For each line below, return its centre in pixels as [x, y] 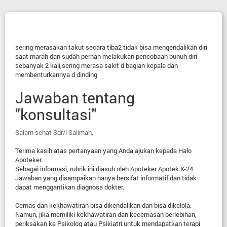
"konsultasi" [56, 114]
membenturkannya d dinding [56, 74]
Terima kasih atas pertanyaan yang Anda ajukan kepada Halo [103, 150]
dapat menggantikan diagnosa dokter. [70, 187]
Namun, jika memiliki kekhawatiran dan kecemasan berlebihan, [106, 214]
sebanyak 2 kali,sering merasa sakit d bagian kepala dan [97, 65]
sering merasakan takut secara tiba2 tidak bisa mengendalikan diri [111, 47]
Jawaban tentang [75, 98]
